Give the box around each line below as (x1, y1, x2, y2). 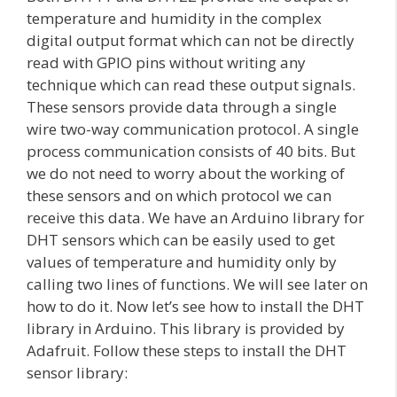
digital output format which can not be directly (27, 30, 354, 51)
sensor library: (27, 362, 128, 384)
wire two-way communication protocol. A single (27, 119, 359, 140)
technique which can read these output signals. (27, 74, 355, 96)
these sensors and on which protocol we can (27, 185, 331, 206)
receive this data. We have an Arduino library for (27, 207, 364, 229)
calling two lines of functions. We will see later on (27, 274, 368, 295)
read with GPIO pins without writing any (27, 52, 306, 74)
